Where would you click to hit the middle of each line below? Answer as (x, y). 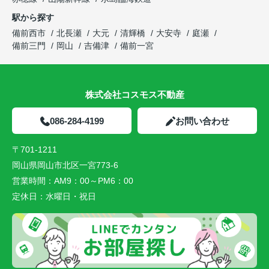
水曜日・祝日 (71, 196)
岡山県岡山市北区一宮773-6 (66, 165)
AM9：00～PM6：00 (94, 180)
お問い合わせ (202, 121)
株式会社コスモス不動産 (134, 94)
